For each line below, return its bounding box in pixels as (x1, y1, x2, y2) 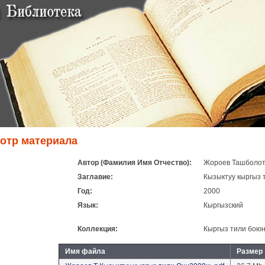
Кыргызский (203, 201, 243, 209)
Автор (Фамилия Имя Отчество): (77, 159, 192, 167)
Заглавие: (77, 173, 113, 181)
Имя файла (65, 247, 105, 256)
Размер (237, 247, 263, 256)
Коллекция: (77, 225, 118, 233)
